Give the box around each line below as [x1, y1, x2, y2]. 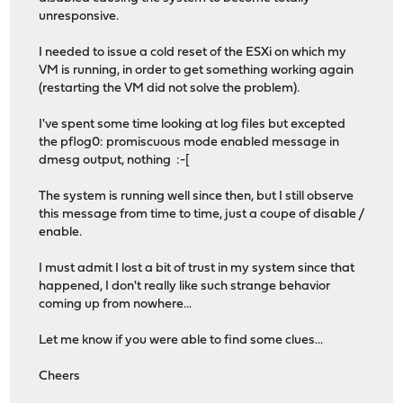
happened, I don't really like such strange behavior [39, 279, 331, 293]
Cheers [39, 369, 81, 383]
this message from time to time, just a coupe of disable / [39, 207, 366, 221]
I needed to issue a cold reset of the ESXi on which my [39, 45, 347, 59]
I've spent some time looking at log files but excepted [39, 117, 346, 131]
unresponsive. [39, 9, 120, 23]
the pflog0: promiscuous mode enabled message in [39, 135, 340, 149]
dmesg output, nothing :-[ [39, 153, 191, 167]
